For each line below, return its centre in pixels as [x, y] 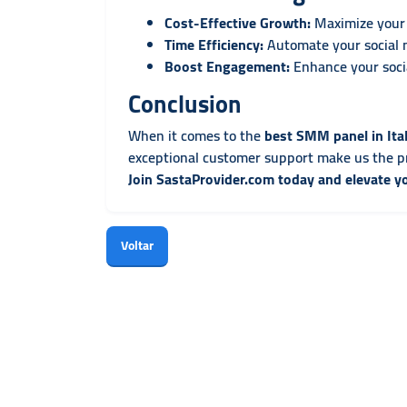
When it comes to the [196, 135]
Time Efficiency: [214, 45]
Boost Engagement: [227, 66]
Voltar [137, 245]
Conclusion [185, 104]
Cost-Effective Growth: [238, 23]
